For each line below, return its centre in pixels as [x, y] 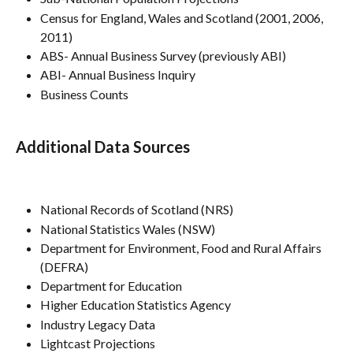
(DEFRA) [64, 266]
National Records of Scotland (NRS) [137, 210]
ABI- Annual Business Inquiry [118, 75]
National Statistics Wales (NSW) [128, 229]
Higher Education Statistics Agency [136, 305]
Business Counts [84, 94]
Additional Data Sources [103, 146]
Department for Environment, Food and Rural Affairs [182, 247]
